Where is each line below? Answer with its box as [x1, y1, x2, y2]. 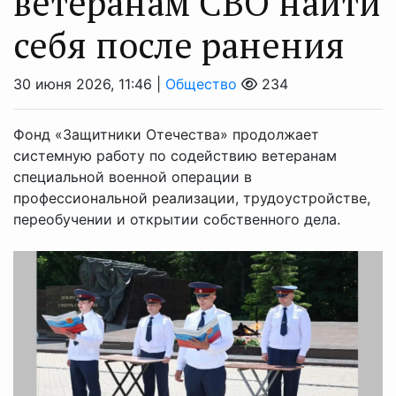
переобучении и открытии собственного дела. [13, 210, 340, 228]
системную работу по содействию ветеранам [13, 147, 337, 164]
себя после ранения [13, 21, 345, 68]
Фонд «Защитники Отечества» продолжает [13, 126, 319, 143]
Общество [165, 75, 237, 93]
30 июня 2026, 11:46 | [13, 75, 165, 93]
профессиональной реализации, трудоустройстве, [13, 189, 370, 207]
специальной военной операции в [13, 168, 252, 186]
